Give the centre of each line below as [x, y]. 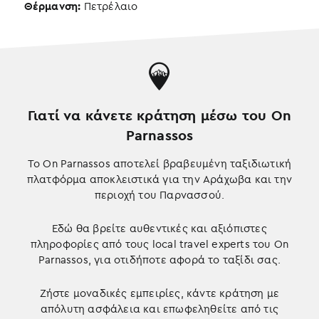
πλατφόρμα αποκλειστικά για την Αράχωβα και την [159, 179]
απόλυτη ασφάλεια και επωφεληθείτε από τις [159, 309]
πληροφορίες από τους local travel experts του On [159, 244]
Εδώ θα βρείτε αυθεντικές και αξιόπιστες [159, 228]
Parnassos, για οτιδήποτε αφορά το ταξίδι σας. [159, 260]
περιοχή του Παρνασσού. [159, 195]
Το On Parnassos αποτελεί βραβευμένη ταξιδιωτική [159, 163]
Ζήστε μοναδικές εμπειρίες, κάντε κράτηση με [159, 293]
